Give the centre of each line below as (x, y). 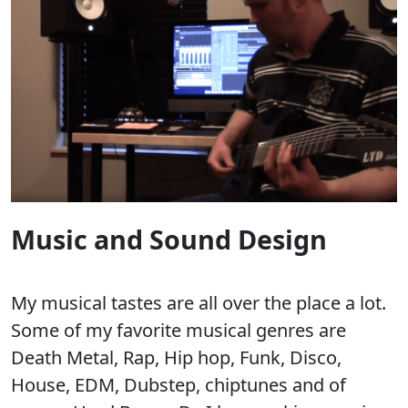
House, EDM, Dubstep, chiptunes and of (178, 384)
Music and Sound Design (169, 239)
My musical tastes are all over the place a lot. (201, 302)
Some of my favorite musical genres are (178, 330)
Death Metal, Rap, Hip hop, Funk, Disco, (176, 357)
